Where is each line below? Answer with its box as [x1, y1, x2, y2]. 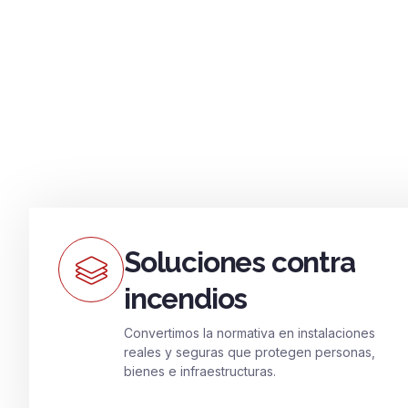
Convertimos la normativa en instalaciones [124, 325, 375, 341]
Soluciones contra [124, 246, 355, 279]
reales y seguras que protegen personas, [124, 344, 375, 360]
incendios [124, 282, 248, 315]
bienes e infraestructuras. [124, 363, 276, 379]
